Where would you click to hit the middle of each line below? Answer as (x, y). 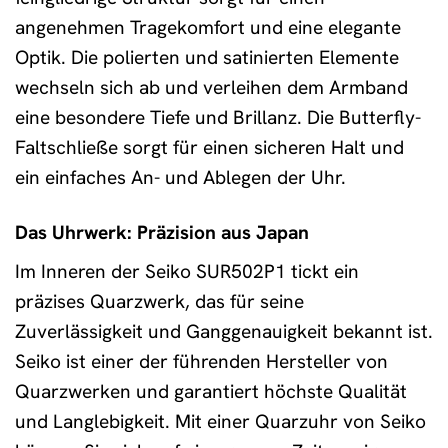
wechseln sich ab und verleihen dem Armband (211, 87)
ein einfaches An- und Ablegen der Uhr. (180, 177)
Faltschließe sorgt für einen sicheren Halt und (209, 147)
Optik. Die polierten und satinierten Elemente (207, 57)
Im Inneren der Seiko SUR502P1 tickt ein (187, 272)
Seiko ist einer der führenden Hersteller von (201, 362)
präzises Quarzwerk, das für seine (159, 302)
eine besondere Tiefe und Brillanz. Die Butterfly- (218, 117)
